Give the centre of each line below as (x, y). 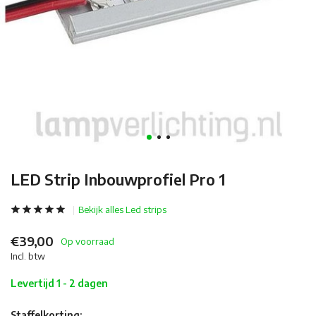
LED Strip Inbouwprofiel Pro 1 (118, 179)
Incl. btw (28, 256)
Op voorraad (87, 241)
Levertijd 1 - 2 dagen (59, 283)
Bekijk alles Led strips (122, 209)
